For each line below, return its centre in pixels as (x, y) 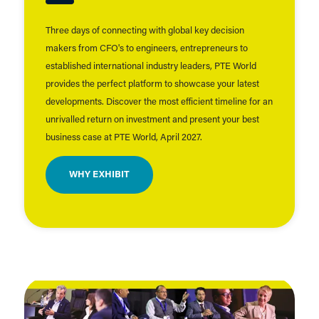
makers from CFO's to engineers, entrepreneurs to (146, 49)
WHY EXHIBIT (99, 175)
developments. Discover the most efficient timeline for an (159, 103)
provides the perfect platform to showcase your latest (152, 85)
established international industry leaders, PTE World (151, 67)
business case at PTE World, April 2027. (125, 138)
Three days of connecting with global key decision (145, 31)
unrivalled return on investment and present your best (152, 120)
